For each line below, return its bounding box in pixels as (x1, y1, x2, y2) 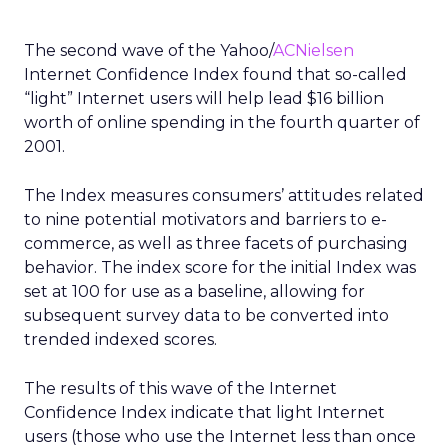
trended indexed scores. (24, 330, 217, 349)
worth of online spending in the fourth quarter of (24, 113, 420, 132)
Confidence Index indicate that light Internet (24, 403, 385, 422)
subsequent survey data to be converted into (24, 306, 389, 325)
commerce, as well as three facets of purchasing (24, 234, 408, 253)
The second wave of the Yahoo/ (24, 41, 273, 60)
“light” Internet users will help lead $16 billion (24, 89, 384, 108)
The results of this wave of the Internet (24, 379, 337, 398)
